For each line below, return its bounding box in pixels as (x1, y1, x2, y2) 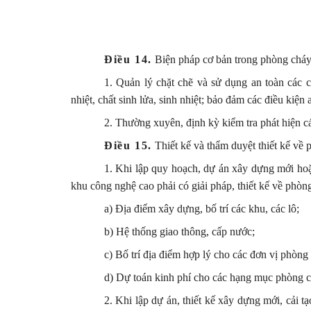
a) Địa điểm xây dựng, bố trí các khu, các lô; (104, 202, 299, 215)
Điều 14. (104, 53, 152, 65)
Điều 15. (104, 139, 152, 151)
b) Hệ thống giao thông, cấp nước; (104, 225, 255, 237)
